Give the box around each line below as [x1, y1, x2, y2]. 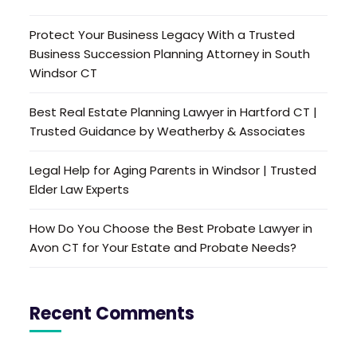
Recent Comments [29, 300, 195, 326]
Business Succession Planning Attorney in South [29, 45, 311, 62]
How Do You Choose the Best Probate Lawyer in [29, 219, 313, 237]
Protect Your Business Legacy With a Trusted [29, 25, 296, 43]
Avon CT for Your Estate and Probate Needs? [29, 238, 297, 256]
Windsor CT [29, 64, 98, 81]
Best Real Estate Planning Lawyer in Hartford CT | [29, 103, 318, 120]
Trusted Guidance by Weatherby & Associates [29, 122, 306, 139]
